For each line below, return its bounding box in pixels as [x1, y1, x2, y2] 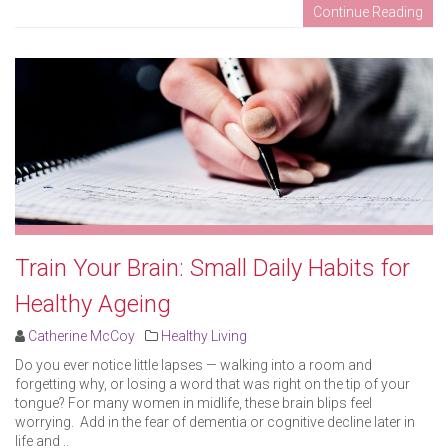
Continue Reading [313, 3, 423, 20]
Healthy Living [161, 327, 247, 344]
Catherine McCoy [28, 327, 135, 344]
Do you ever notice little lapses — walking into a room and [15, 356, 372, 373]
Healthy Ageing [15, 289, 171, 318]
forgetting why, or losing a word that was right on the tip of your [15, 375, 410, 392]
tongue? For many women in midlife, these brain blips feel [15, 394, 372, 411]
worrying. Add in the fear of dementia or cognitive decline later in [15, 413, 415, 430]
